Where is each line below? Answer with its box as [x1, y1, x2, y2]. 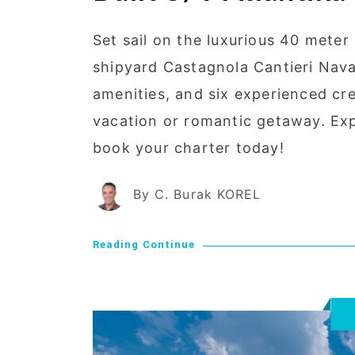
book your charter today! [93, 139, 284, 156]
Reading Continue [93, 238, 196, 250]
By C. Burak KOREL [133, 185, 261, 202]
